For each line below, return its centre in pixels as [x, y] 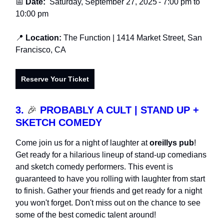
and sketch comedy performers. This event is [94, 166]
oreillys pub [172, 142]
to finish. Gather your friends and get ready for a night [109, 190]
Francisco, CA [41, 49]
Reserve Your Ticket [55, 79]
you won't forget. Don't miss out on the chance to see [108, 202]
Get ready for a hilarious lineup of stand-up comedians [111, 154]
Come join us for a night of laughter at [82, 142]
